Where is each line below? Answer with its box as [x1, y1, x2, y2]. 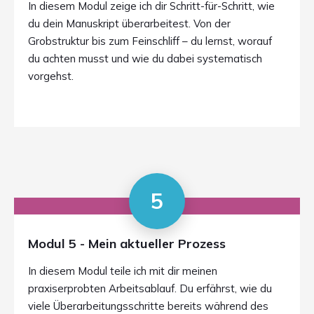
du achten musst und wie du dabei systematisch [28, 52, 262, 65]
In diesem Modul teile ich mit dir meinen [28, 264, 217, 278]
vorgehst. [28, 69, 74, 83]
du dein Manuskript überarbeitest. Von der [28, 17, 231, 30]
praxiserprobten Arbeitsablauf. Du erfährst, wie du [28, 282, 272, 295]
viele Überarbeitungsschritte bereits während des [28, 299, 268, 313]
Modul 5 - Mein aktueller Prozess [28, 235, 226, 252]
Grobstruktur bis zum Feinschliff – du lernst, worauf [28, 34, 272, 48]
